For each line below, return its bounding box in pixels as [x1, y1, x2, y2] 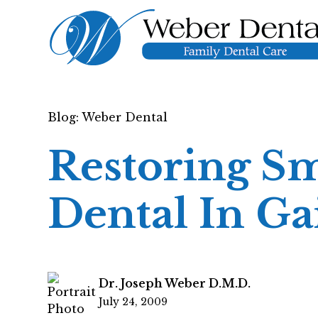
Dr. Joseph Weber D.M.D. [99, 275, 251, 290]
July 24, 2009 [99, 295, 168, 308]
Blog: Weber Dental [48, 110, 168, 124]
